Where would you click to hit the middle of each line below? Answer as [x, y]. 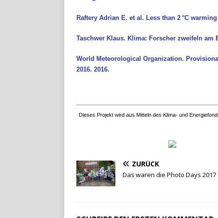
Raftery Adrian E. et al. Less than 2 [128, 18]
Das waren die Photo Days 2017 [169, 174]
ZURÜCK [145, 163]
